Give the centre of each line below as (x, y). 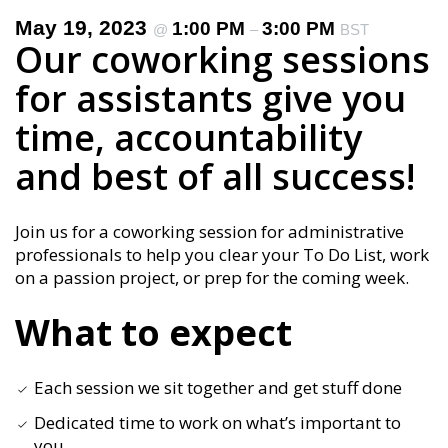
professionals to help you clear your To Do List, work (222, 254)
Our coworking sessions (222, 59)
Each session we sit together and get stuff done (218, 387)
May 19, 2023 (84, 27)
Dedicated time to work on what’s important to (217, 422)
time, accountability (188, 137)
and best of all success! (215, 176)
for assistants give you (210, 98)
